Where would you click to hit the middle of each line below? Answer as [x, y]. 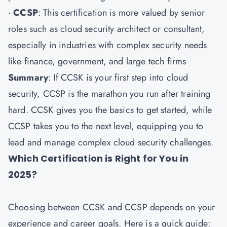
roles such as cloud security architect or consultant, [107, 29]
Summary [28, 78]
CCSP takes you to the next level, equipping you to [106, 126]
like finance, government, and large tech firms [97, 61]
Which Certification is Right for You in [99, 158]
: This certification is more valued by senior [121, 13]
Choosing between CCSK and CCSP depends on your [112, 207]
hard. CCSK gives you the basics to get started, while [110, 110]
